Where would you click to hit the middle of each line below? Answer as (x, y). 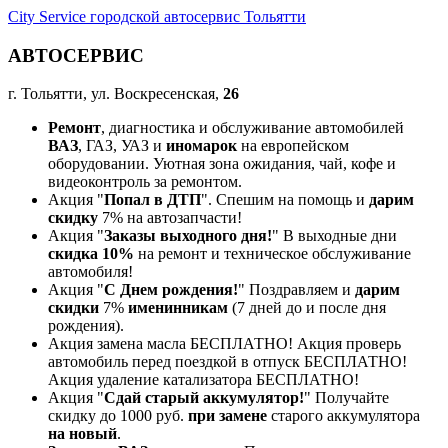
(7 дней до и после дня (307, 308)
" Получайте (346, 398)
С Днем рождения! (171, 290)
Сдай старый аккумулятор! (204, 398)
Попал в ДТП (152, 200)
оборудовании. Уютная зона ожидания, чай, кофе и (222, 164)
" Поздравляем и (296, 290)
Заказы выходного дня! (188, 236)
